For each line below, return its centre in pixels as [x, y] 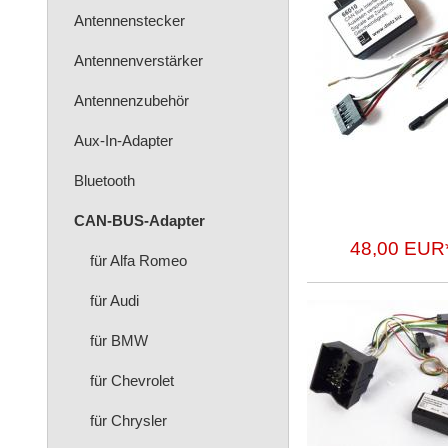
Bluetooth [104, 180]
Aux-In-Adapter [123, 140]
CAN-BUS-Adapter [139, 220]
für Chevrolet [132, 380]
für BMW [119, 340]
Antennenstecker [129, 20]
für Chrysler [128, 420]
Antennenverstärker [138, 60]
